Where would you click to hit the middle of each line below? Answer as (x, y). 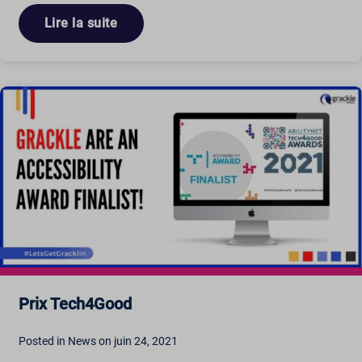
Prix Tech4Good (75, 303)
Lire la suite (81, 23)
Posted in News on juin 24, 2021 (98, 341)
